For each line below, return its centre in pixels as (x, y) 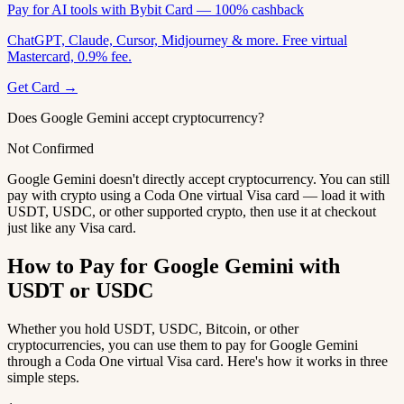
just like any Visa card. (72, 227)
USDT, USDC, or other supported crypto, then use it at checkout (192, 211)
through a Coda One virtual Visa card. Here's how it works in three (197, 361)
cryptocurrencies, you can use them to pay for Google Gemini (183, 344)
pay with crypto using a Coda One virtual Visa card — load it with (196, 195)
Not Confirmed (50, 148)
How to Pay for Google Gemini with (174, 266)
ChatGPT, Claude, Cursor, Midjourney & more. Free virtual (177, 40)
